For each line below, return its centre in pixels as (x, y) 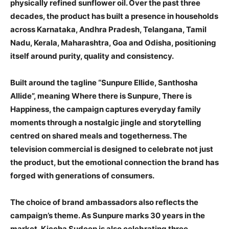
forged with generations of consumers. (82, 176)
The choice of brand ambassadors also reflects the (104, 202)
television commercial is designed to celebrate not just (112, 149)
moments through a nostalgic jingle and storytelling (106, 123)
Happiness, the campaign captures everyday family (106, 109)
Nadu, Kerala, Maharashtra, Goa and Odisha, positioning (113, 43)
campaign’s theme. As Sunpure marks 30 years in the (108, 216)
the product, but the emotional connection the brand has (114, 163)
